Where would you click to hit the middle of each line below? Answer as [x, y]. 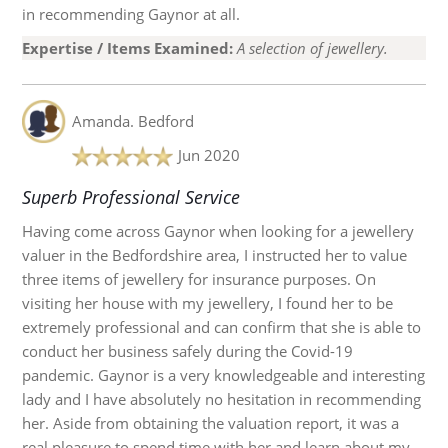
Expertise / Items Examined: [128, 48]
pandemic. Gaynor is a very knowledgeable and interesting [224, 375]
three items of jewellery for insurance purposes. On [199, 279]
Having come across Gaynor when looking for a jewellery [218, 231]
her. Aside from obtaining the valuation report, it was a [211, 423]
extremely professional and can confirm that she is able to [222, 327]
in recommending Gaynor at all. [131, 14]
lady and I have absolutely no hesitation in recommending [222, 399]
